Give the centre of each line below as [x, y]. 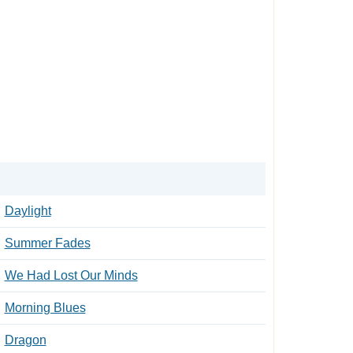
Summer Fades [47, 243]
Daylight [28, 211]
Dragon [25, 340]
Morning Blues [45, 308]
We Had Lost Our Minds [71, 275]
